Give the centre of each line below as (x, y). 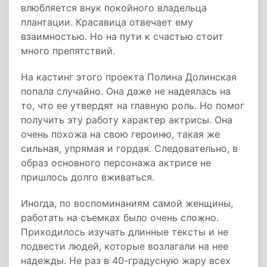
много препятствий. (68, 51)
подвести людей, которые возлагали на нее (125, 246)
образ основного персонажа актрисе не (116, 163)
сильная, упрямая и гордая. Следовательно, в (129, 148)
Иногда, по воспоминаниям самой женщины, (127, 203)
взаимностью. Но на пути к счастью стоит (122, 36)
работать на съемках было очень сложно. (120, 218)
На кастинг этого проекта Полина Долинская (129, 77)
